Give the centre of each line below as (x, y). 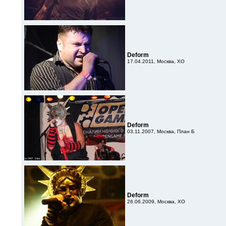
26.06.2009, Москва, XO (156, 202)
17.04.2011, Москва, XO (156, 61)
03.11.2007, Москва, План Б (161, 131)
